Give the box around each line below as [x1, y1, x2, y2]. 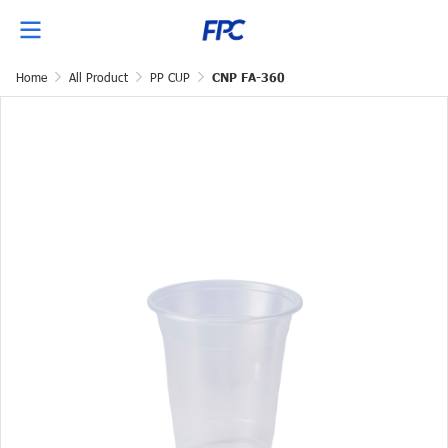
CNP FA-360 [212, 70, 285, 85]
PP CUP [150, 69, 190, 85]
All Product [69, 69, 128, 85]
